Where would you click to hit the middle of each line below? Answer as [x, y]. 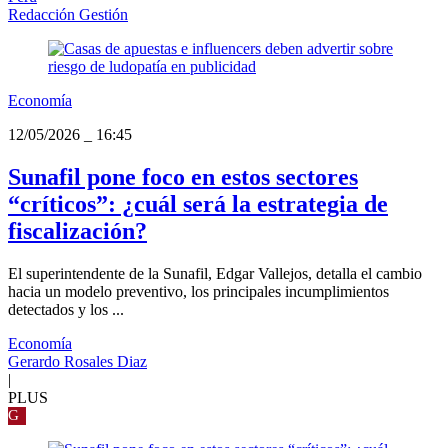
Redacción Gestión [68, 14]
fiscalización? [77, 230]
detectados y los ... [66, 309]
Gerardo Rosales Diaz [77, 361]
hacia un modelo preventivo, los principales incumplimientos [198, 291]
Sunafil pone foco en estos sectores [183, 176]
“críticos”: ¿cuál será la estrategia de [198, 203]
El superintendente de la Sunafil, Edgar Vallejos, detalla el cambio [215, 273]
